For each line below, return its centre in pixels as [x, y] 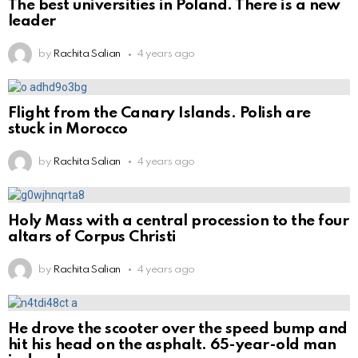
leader [32, 22]
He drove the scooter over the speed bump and [178, 328]
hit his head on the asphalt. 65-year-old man [172, 344]
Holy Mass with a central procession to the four [179, 221]
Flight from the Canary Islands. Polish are [159, 113]
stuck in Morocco [68, 129]
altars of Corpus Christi [92, 237]
